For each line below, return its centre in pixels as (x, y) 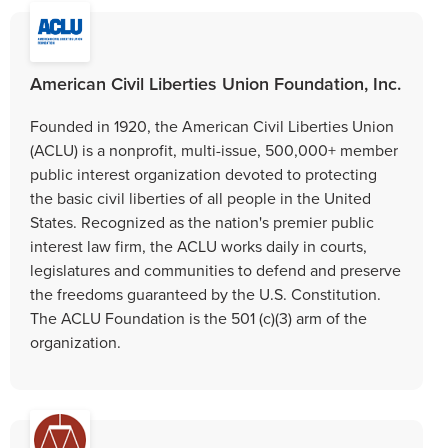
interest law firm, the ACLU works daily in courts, (198, 245)
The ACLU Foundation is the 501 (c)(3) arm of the (198, 317)
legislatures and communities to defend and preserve (215, 269)
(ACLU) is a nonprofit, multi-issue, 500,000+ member (214, 149)
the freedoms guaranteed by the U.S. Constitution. (205, 293)
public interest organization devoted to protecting (203, 173)
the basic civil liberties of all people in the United (200, 197)
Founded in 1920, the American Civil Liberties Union (212, 125)
